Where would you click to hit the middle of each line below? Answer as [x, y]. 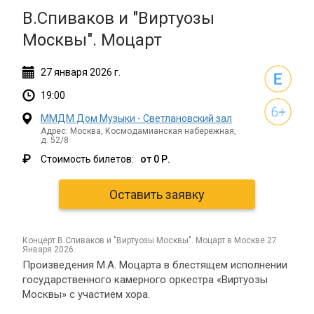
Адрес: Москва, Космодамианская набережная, [138, 131]
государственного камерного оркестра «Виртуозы [145, 280]
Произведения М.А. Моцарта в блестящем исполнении [155, 265]
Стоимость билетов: [88, 159]
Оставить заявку [157, 194]
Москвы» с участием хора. [86, 294]
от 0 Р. [153, 159]
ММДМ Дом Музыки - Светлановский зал [136, 118]
